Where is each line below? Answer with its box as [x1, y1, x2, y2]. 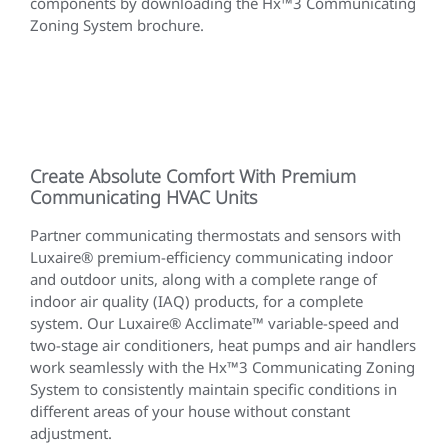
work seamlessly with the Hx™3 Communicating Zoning [30, 357, 415, 378]
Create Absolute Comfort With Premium [30, 164, 356, 189]
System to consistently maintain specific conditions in [30, 379, 397, 400]
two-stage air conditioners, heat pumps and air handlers [30, 335, 416, 356]
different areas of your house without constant [30, 401, 350, 422]
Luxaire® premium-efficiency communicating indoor [30, 247, 393, 268]
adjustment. [30, 423, 112, 444]
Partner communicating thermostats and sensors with [30, 225, 401, 246]
